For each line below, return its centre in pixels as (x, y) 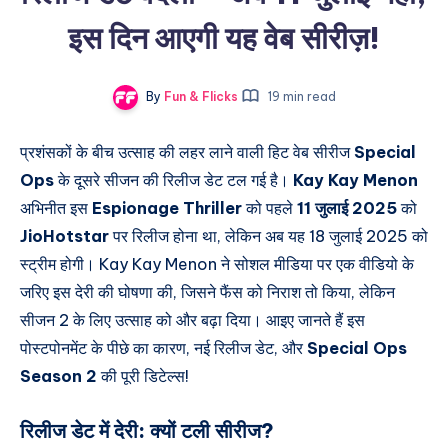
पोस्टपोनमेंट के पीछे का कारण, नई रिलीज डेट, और (163, 348)
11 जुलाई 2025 (347, 208)
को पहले (269, 208)
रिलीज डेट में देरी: (85, 431)
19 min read (300, 96)
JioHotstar (64, 236)
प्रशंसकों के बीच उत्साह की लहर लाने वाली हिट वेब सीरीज (187, 152)
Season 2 (58, 376)
